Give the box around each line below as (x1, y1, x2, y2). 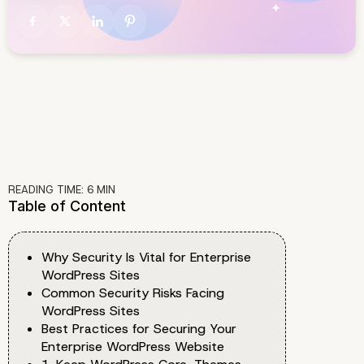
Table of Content (8, 197, 126, 215)
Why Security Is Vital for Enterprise (41, 249, 251, 266)
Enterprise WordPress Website (41, 338, 224, 356)
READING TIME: (8, 183, 87, 197)
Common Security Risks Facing (41, 284, 224, 302)
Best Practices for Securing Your (41, 320, 236, 338)
